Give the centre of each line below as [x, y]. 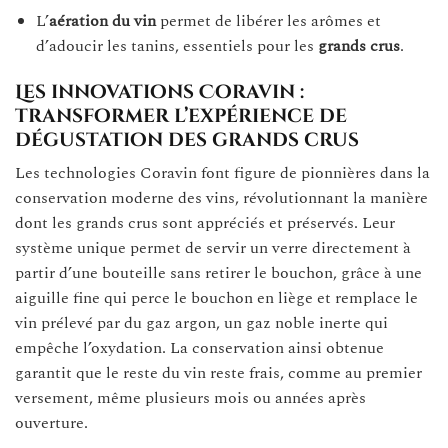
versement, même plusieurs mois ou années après [190, 398]
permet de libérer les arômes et [268, 21]
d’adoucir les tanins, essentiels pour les [176, 46]
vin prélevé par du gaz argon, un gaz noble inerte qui [201, 323]
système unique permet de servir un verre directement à [213, 248]
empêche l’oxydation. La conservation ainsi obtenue [199, 348]
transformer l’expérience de [181, 115]
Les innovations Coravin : [159, 91]
